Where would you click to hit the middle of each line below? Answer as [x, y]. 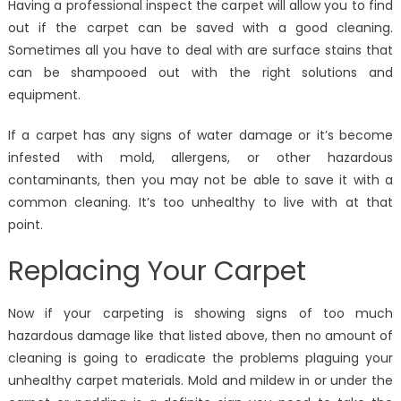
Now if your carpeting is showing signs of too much [200, 314]
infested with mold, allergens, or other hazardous [200, 158]
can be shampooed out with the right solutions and [200, 73]
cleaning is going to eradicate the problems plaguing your [200, 358]
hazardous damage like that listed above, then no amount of [200, 336]
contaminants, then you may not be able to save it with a [200, 180]
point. [25, 225]
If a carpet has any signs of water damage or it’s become [200, 136]
